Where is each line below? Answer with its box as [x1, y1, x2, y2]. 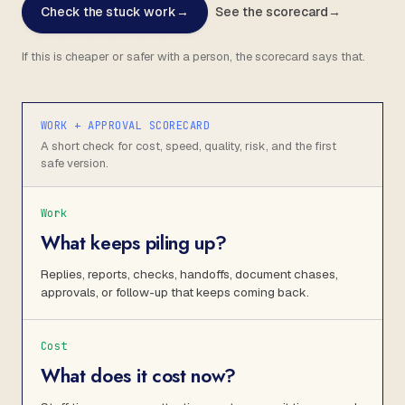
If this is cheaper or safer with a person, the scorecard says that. [22, 49, 365, 64]
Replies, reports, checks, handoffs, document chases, [41, 266, 338, 282]
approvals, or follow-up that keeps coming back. [41, 284, 309, 300]
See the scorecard [214, 4, 328, 20]
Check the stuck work [41, 4, 176, 20]
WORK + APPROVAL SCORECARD [41, 118, 210, 133]
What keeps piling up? [41, 230, 227, 257]
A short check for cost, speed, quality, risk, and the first [41, 138, 336, 154]
